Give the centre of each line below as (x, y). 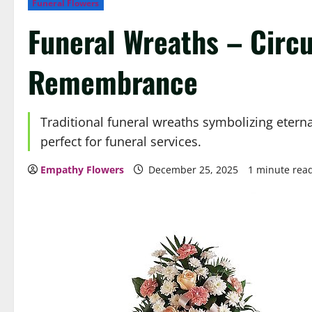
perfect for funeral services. (121, 141)
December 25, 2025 (193, 170)
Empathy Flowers (82, 170)
